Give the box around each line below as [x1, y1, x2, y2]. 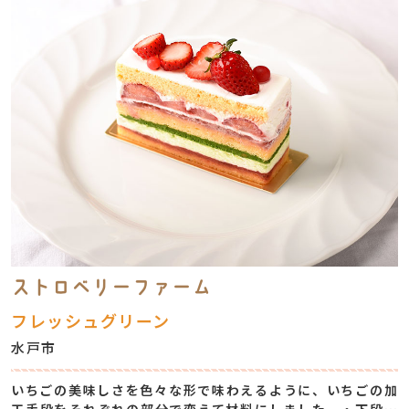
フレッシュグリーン [11, 309, 171, 332]
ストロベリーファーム [11, 278, 212, 297]
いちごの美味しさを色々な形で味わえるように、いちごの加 [11, 381, 398, 399]
